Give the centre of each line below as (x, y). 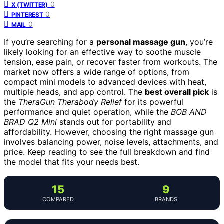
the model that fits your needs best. (72, 162)
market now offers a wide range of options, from (97, 72)
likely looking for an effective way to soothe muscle (102, 52)
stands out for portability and (114, 122)
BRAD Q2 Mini (30, 122)
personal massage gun (141, 42)
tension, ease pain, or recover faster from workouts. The (111, 62)
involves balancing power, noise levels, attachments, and (111, 142)
